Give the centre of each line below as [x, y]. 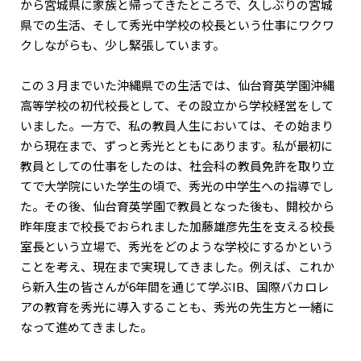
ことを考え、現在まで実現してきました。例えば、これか [178, 266]
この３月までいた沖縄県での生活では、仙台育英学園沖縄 [178, 85]
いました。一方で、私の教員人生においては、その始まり [177, 125]
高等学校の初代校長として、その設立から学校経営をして [177, 105]
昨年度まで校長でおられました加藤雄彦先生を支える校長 [178, 226]
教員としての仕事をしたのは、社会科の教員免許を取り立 [178, 165]
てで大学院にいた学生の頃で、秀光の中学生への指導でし [177, 185]
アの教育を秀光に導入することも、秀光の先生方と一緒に [178, 306]
